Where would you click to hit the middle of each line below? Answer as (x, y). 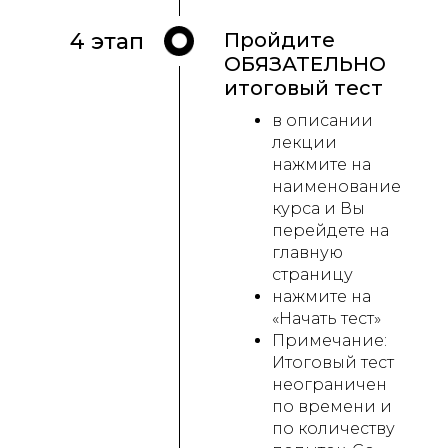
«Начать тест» (326, 319)
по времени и (332, 407)
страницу (312, 275)
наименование (336, 187)
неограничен (329, 385)
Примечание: (329, 341)
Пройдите (279, 40)
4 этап (107, 42)
